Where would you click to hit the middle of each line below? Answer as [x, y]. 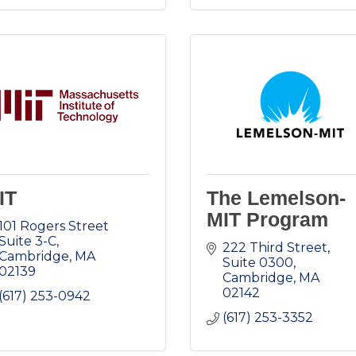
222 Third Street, [276, 248]
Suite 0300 [258, 263]
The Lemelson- [276, 198]
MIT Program [267, 220]
